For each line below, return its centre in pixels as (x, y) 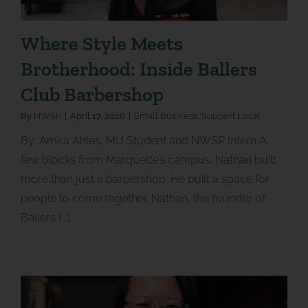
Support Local (231, 116)
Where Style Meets (101, 44)
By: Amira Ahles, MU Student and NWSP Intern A (143, 141)
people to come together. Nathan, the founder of (143, 199)
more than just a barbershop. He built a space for (145, 179)
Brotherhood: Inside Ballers (139, 69)
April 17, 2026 (97, 116)
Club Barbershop (92, 95)
